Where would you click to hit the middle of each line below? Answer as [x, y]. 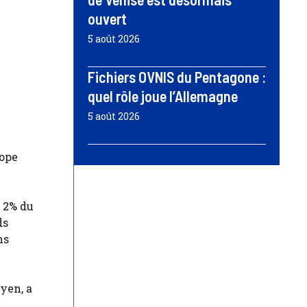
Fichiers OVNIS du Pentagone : [177, 76]
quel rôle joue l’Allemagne [163, 96]
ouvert [107, 18]
